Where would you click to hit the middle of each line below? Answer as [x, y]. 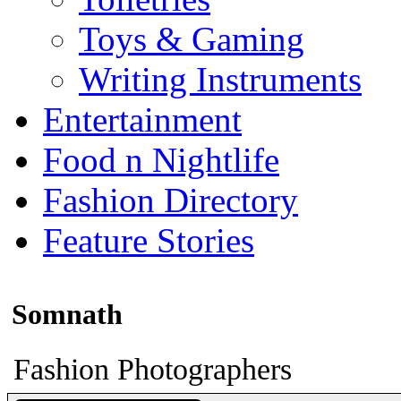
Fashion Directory [171, 200]
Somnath [67, 315]
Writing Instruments [220, 79]
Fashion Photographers [153, 369]
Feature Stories [149, 240]
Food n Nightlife [161, 160]
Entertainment [142, 119]
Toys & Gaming [192, 39]
